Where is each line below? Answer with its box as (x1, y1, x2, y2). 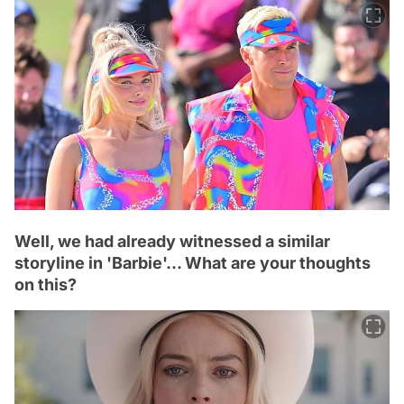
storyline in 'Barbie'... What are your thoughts (14, 253, 371, 273)
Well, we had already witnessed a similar (14, 232, 330, 252)
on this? (14, 275, 77, 295)
